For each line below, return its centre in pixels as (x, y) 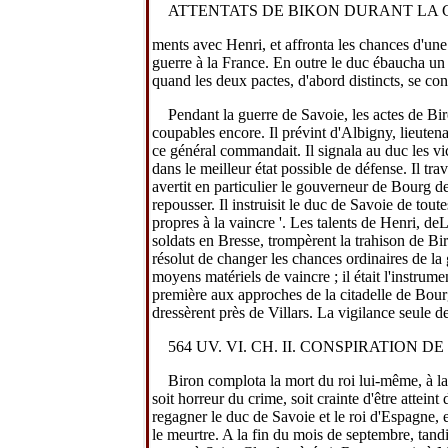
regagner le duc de (212, 416)
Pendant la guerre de (234, 114)
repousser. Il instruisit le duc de (251, 204)
